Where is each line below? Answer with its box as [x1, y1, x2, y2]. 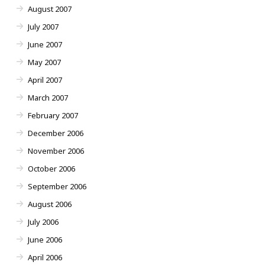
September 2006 [28, 181, 86, 192]
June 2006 [28, 234, 62, 245]
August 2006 [28, 199, 72, 210]
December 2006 [28, 128, 83, 139]
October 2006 [28, 163, 75, 174]
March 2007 [28, 92, 68, 104]
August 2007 [28, 4, 72, 15]
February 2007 [28, 110, 78, 121]
